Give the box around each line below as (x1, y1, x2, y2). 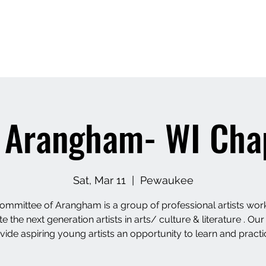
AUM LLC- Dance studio (170, 26, 264, 35)
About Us (122, 26, 159, 35)
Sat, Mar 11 (72, 174, 126, 186)
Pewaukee (140, 174, 194, 186)
